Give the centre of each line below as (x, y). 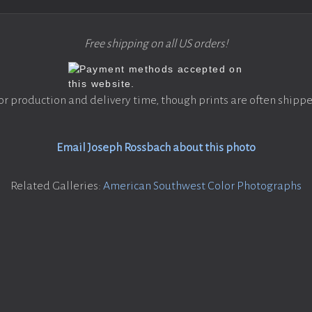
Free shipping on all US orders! (156, 44)
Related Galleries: (57, 186)
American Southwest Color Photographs (202, 186)
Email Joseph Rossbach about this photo (156, 148)
